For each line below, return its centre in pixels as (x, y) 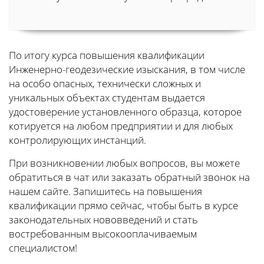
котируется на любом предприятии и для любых (121, 126)
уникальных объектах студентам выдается (107, 98)
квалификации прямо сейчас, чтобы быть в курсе (123, 206)
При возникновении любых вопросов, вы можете (124, 163)
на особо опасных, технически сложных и (105, 84)
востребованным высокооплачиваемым (103, 234)
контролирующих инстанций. (77, 140)
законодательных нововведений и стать (103, 220)
